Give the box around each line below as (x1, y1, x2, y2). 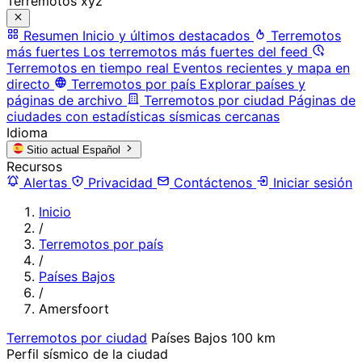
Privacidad (84, 174, 157, 191)
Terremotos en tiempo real (6, 59, 169, 76)
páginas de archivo (6, 91, 123, 108)
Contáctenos (170, 174, 256, 191)
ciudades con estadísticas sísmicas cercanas (6, 107, 280, 124)
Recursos (6, 158, 62, 175)
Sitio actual (27, 143, 80, 156)
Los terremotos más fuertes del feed (83, 43, 308, 60)
